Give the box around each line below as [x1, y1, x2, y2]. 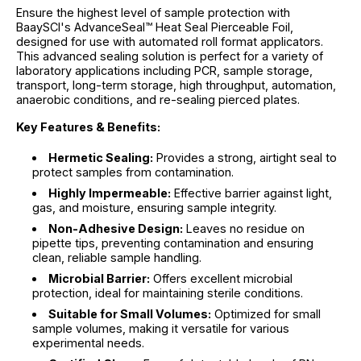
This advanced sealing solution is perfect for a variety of [16, 48, 323, 63]
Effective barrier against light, [171, 185, 333, 200]
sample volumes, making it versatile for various [32, 321, 289, 335]
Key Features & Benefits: [16, 119, 160, 134]
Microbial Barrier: [48, 271, 151, 285]
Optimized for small [211, 306, 322, 321]
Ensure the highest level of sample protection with [16, 5, 290, 19]
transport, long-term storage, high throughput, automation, [16, 77, 336, 92]
